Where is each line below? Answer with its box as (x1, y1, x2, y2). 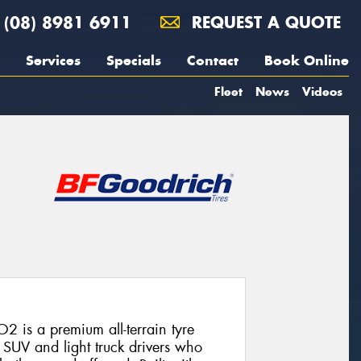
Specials (106, 52, 161, 69)
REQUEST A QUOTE (186, 12, 341, 32)
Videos (302, 84, 342, 99)
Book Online (264, 52, 349, 69)
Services (26, 52, 81, 69)
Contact (187, 52, 239, 69)
